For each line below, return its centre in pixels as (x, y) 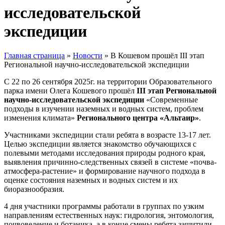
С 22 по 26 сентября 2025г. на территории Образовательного (108, 82)
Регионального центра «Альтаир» (138, 118)
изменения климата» (40, 118)
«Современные (171, 100)
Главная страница (34, 56)
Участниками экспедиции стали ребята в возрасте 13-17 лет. (107, 135)
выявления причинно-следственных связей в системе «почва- (110, 162)
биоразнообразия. (34, 189)
